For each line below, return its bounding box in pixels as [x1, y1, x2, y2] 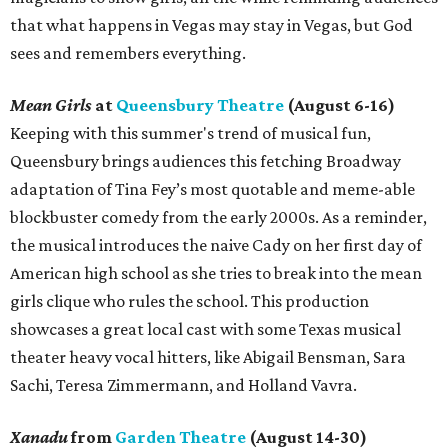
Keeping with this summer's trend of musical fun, [10, 123, 371, 144]
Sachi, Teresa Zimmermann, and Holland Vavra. [10, 375, 357, 396]
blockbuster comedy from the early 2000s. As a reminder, [10, 207, 427, 228]
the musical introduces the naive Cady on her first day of [10, 235, 422, 256]
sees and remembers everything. [10, 43, 246, 64]
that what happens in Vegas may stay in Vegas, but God [10, 15, 413, 36]
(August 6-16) [284, 95, 395, 116]
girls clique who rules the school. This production [10, 291, 369, 312]
